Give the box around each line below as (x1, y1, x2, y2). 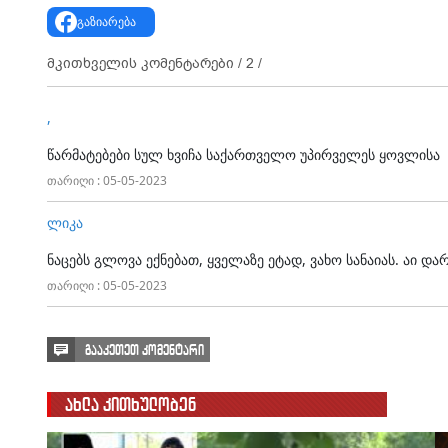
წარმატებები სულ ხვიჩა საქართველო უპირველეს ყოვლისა (47, 144, 440, 164)
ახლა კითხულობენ (65, 392, 196, 416)
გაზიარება (76, 12, 136, 30)
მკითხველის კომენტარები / (47, 53, 246, 73)
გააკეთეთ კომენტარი (85, 341, 204, 359)
